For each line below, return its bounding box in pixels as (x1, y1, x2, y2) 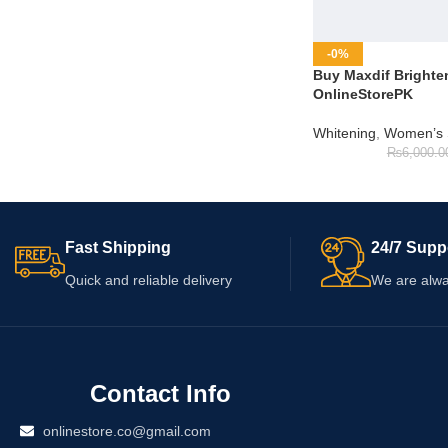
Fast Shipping (65, 238, 171, 256)
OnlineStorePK (312, 85, 413, 102)
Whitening (312, 124, 376, 141)
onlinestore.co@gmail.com (42, 422, 211, 439)
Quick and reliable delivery (65, 271, 232, 288)
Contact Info (89, 379, 231, 407)
